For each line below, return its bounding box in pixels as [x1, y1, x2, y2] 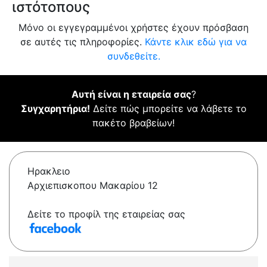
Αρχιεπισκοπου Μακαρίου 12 [27, 179, 158, 192]
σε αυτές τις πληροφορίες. [20, 36, 145, 48]
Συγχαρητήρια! [20, 103, 90, 115]
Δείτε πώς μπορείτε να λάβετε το [89, 103, 247, 115]
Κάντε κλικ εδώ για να [145, 36, 247, 48]
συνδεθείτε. [107, 50, 160, 63]
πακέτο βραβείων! [92, 117, 175, 129]
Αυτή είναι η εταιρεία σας [71, 88, 191, 101]
